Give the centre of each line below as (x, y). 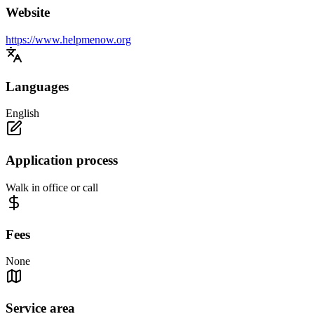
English (22, 114)
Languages (37, 86)
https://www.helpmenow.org (68, 40)
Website (28, 13)
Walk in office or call (52, 187)
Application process (62, 161)
